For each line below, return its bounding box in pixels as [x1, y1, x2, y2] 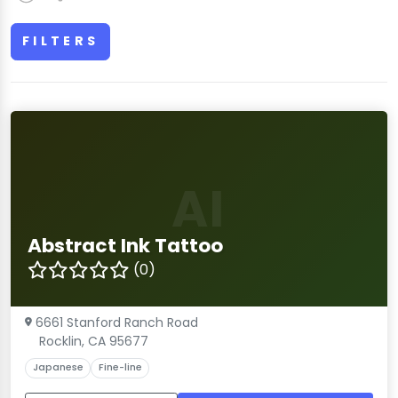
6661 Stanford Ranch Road [36, 313, 198, 331]
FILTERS [22, 32, 99, 51]
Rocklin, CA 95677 [39, 331, 148, 350]
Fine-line [98, 361, 142, 375]
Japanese [32, 361, 84, 375]
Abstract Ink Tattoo [28, 231, 224, 259]
